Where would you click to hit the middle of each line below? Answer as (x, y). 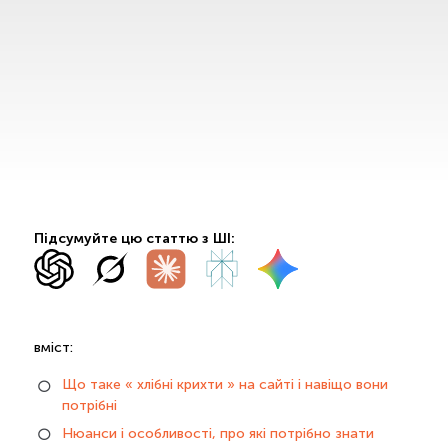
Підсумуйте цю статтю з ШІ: (134, 238)
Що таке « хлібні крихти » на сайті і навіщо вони (224, 385)
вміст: (53, 348)
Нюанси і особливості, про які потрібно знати (217, 433)
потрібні (89, 406)
